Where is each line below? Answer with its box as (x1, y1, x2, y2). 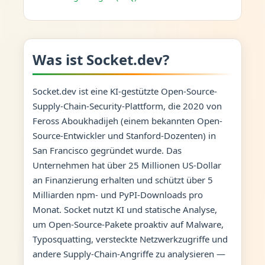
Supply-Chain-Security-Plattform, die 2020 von (32, 99, 222, 112)
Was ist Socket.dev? (32, 50, 169, 69)
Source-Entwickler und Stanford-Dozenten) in (32, 129, 216, 141)
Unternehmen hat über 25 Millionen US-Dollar (32, 159, 221, 171)
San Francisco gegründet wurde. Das (32, 144, 182, 156)
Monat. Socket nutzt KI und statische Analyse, (32, 203, 217, 215)
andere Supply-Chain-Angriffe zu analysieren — (32, 247, 225, 260)
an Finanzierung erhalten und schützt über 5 (32, 173, 213, 186)
